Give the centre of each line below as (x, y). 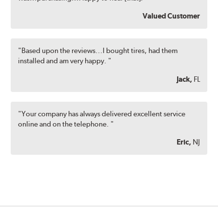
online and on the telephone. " (66, 124)
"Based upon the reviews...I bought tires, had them (98, 51)
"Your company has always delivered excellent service (102, 114)
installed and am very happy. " (65, 61)
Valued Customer (171, 16)
